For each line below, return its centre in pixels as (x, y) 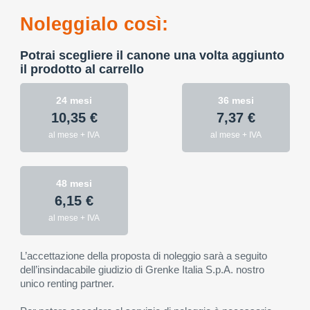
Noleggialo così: (94, 24)
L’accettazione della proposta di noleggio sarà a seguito (144, 256)
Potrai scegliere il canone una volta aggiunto (152, 55)
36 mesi (236, 100)
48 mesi (74, 183)
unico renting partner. (67, 283)
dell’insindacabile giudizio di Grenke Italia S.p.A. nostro (142, 270)
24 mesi (74, 100)
